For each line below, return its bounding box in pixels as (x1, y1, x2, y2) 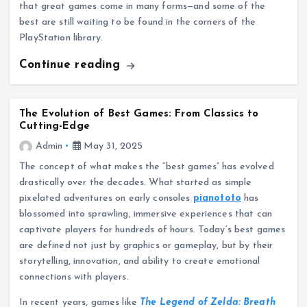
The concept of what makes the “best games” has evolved (19, 161, 274, 172)
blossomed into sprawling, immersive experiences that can (19, 208, 273, 219)
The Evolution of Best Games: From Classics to (19, 109, 259, 120)
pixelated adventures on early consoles (19, 193, 193, 204)
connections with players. (19, 271, 129, 282)
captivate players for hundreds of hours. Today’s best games (19, 224, 286, 235)
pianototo (193, 193, 241, 204)
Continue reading (19, 59, 125, 71)
